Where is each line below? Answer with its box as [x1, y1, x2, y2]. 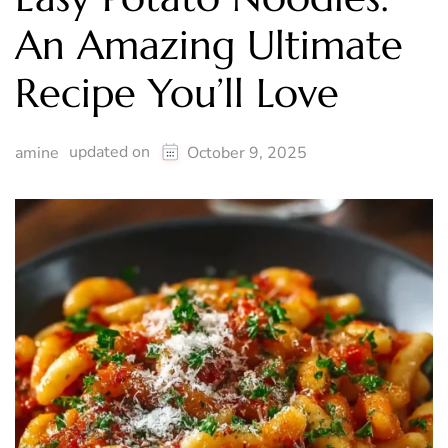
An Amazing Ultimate [15, 20, 403, 71]
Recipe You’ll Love [15, 68, 339, 119]
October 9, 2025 [187, 142, 307, 165]
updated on [69, 141, 154, 164]
